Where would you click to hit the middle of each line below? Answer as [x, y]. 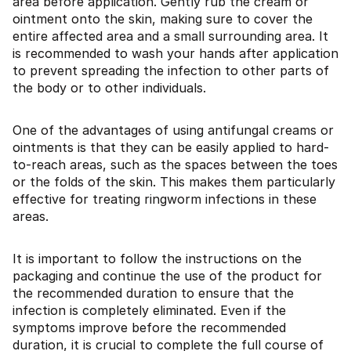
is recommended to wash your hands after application [175, 54]
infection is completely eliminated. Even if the [149, 311]
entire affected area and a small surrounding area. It [170, 36]
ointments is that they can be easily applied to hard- [171, 148]
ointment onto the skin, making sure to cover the [163, 19]
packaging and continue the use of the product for [167, 276]
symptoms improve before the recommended [149, 328]
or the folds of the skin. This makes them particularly [174, 182]
